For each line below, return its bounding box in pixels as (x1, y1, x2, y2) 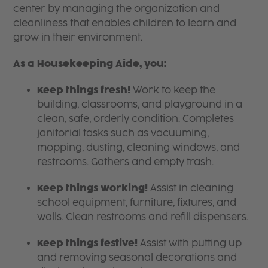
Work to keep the (130, 84, 216, 96)
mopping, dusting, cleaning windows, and (37, 141, 240, 153)
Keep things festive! (37, 237, 138, 249)
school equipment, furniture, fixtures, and (37, 196, 237, 208)
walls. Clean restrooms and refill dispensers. (37, 211, 249, 223)
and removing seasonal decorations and (37, 251, 237, 263)
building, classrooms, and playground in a (37, 98, 243, 110)
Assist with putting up (138, 237, 242, 249)
